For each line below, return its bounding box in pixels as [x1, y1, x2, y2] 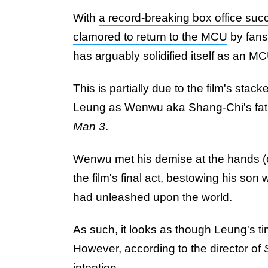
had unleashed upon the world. [73, 191, 232, 203]
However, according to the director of [73, 242, 264, 255]
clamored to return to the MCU [73, 31, 227, 43]
